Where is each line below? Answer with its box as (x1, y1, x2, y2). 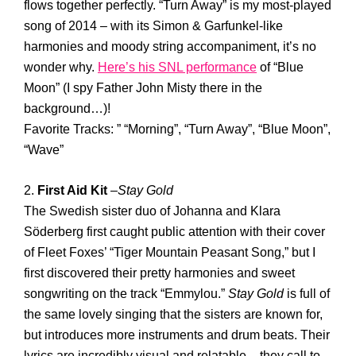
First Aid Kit (37, 184, 110, 197)
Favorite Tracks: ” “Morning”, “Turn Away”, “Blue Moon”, (24, 122, 331, 136)
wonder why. (24, 60, 98, 74)
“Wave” (24, 143, 64, 157)
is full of (284, 287, 330, 300)
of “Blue (257, 60, 304, 74)
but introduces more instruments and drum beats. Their (24, 328, 330, 342)
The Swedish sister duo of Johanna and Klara (24, 204, 281, 218)
